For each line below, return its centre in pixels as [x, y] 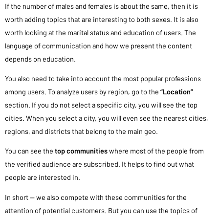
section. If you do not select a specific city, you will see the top [101, 105]
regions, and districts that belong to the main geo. [81, 131]
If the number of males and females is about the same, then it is [101, 6]
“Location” [177, 92]
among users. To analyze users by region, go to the [83, 92]
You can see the [30, 151]
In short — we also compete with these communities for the [96, 197]
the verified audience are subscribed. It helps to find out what [99, 164]
